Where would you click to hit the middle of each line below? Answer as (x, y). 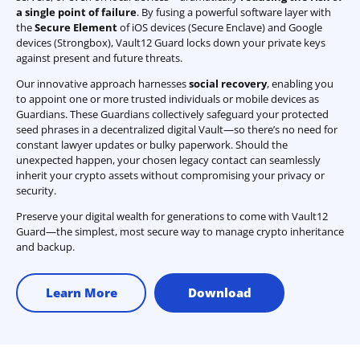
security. (36, 190)
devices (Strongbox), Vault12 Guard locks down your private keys (171, 42)
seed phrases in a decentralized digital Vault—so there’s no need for (177, 129)
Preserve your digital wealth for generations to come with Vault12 (172, 216)
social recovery (228, 83)
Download (219, 292)
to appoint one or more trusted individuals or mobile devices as (168, 98)
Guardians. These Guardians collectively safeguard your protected (172, 114)
